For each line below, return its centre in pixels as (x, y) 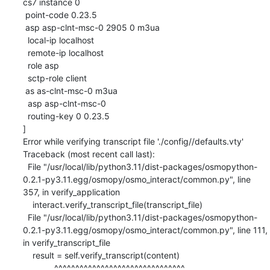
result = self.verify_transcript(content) (27, 255)
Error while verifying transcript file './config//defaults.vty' (133, 141)
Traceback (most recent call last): (89, 154)
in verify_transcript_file (66, 242)
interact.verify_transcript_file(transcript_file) (27, 204)
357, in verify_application (71, 192)
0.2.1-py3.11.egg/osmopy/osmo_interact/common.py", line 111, (145, 230)
